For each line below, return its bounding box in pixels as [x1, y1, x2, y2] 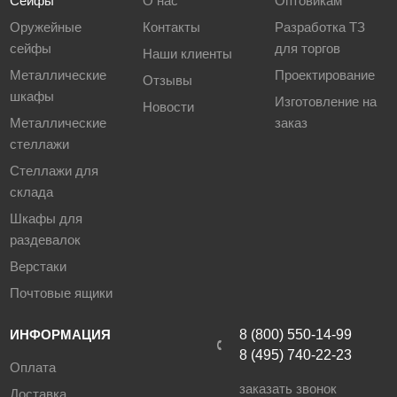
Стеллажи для [10, 163, 99, 179]
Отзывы [142, 73, 192, 89]
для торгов [274, 41, 340, 57]
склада [10, 184, 54, 200]
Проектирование [274, 67, 375, 83]
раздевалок [10, 232, 82, 248]
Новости [142, 99, 194, 115]
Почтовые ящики [10, 285, 113, 301]
